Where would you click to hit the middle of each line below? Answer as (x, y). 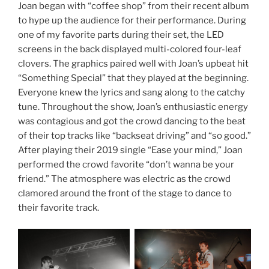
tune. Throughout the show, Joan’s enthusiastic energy (133, 107)
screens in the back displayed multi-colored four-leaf (130, 50)
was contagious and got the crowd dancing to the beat (132, 122)
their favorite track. (59, 208)
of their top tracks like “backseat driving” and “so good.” (134, 136)
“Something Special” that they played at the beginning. (133, 78)
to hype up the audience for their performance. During (132, 21)
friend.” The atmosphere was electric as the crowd (124, 179)
